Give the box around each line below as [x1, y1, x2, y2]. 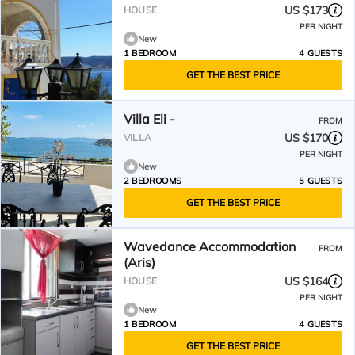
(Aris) [124, 254, 155, 270]
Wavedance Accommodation [124, 239, 296, 254]
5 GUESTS [299, 175, 342, 186]
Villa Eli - [124, 111, 175, 127]
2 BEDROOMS [124, 175, 181, 186]
